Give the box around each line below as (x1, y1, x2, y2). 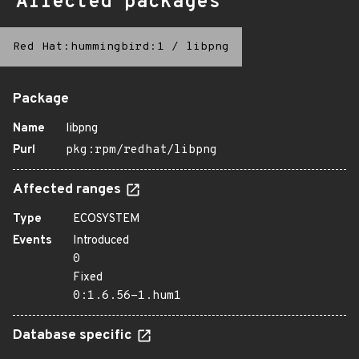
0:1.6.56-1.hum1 (73, 288, 181, 304)
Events (13, 233, 52, 248)
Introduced (73, 233, 129, 248)
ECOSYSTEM (73, 212, 140, 227)
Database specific (13, 327, 135, 345)
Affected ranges (13, 181, 124, 199)
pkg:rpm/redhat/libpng (66, 143, 217, 158)
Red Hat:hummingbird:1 (13, 40, 164, 54)
